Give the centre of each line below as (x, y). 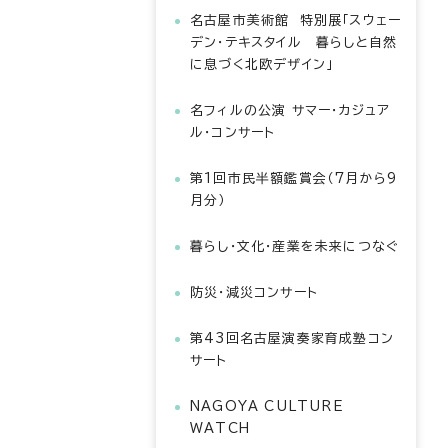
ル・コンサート (233, 132)
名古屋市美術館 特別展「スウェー (296, 20)
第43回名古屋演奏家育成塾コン (292, 338)
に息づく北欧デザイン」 (262, 64)
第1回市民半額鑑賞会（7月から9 (294, 178)
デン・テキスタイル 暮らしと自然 (294, 42)
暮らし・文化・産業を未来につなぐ (295, 246)
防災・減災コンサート (254, 292)
